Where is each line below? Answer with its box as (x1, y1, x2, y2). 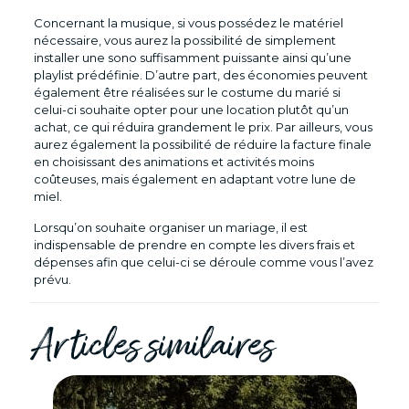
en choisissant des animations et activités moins (33, 153, 314, 169)
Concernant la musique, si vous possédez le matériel (33, 15, 343, 30)
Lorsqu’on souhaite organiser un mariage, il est (33, 219, 308, 235)
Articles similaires (30, 320, 274, 375)
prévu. (33, 271, 71, 287)
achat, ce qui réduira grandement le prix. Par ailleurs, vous (33, 119, 372, 134)
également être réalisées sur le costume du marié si (33, 84, 341, 100)
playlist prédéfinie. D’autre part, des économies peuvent (33, 67, 368, 82)
